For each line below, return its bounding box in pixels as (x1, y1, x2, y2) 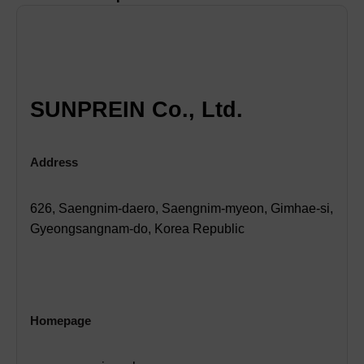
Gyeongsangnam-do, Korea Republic (30, 221, 245, 236)
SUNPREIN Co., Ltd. (30, 97, 243, 122)
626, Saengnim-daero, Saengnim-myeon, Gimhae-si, (30, 201, 333, 215)
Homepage (30, 314, 91, 327)
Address (30, 155, 78, 169)
